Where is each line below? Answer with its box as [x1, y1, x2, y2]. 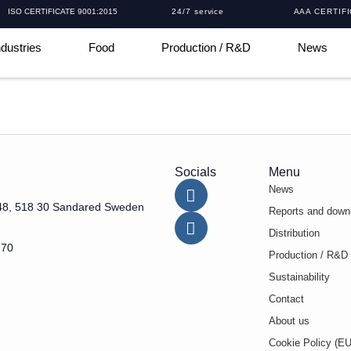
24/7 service [172, 7, 225, 16]
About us [268, 315, 309, 327]
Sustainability [268, 271, 330, 284]
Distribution [268, 227, 320, 240]
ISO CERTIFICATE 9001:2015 [8, 7, 118, 16]
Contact [268, 293, 304, 306]
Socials [174, 165, 216, 179]
